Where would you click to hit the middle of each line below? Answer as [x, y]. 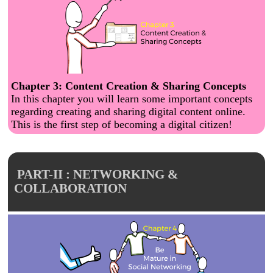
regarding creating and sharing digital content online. [128, 111]
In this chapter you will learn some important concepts [132, 98]
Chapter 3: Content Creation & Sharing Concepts [129, 86]
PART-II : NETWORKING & [96, 175]
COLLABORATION [70, 189]
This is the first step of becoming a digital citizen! [122, 124]
